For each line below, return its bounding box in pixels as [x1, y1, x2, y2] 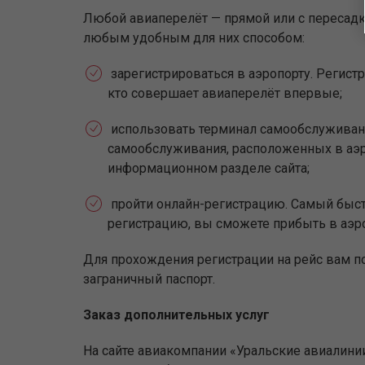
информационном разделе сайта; [108, 161, 310, 176]
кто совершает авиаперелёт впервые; [108, 86, 342, 101]
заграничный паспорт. [83, 271, 215, 287]
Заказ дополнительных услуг [83, 307, 270, 323]
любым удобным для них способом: [83, 30, 305, 46]
